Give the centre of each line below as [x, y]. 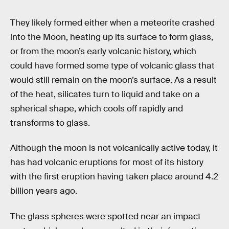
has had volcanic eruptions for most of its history [107, 163]
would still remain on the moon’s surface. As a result [113, 80]
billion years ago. [44, 191]
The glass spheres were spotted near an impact [106, 216]
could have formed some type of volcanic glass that [112, 65]
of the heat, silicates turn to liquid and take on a [105, 94]
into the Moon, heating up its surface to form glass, [112, 37]
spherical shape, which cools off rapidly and [97, 108]
